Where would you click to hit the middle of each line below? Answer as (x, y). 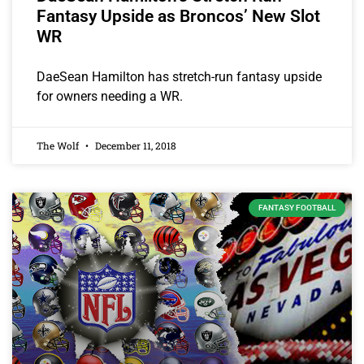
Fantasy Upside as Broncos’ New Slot (178, 17)
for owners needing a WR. (110, 97)
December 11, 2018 (134, 146)
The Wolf (59, 146)
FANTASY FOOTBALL (297, 208)
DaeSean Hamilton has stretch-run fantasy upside (179, 77)
